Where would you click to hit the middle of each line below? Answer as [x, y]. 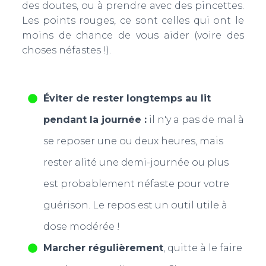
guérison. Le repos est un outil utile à [135, 205]
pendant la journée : [95, 120]
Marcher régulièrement [103, 248]
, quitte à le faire [202, 248]
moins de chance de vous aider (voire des [133, 35]
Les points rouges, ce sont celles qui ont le [133, 20]
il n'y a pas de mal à [195, 120]
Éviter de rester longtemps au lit [127, 98]
